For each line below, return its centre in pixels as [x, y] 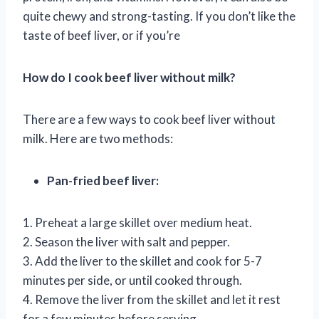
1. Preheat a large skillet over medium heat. [137, 222]
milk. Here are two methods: [98, 138]
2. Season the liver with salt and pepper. [126, 241]
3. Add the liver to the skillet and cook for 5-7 [142, 261]
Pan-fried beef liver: [103, 180]
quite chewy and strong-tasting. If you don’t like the [159, 16]
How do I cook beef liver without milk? [129, 77]
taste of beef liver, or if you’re [101, 35]
